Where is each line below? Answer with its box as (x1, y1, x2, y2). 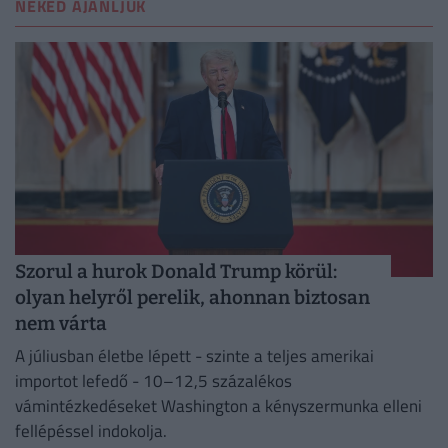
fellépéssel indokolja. (15, 418, 167, 445)
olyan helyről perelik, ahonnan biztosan (15, 285, 370, 309)
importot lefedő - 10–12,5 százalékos (15, 368, 292, 395)
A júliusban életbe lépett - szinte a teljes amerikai (15, 343, 374, 370)
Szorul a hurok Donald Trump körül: (15, 259, 337, 283)
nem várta (15, 311, 107, 335)
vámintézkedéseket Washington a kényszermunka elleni (15, 393, 422, 420)
